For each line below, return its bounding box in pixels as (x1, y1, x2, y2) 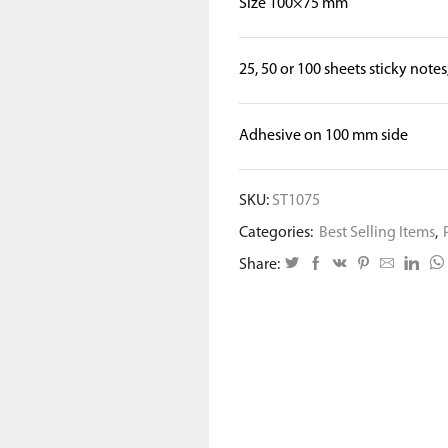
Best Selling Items (319, 224, 435, 241)
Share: (239, 256, 280, 273)
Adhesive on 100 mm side (239, 127, 408, 144)
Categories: (239, 224, 316, 241)
